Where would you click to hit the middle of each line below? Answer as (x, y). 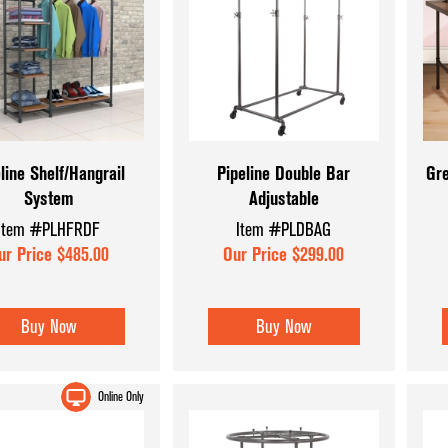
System (48, 198)
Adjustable (283, 198)
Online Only (120, 396)
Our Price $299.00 (284, 255)
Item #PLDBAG (284, 230)
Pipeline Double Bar (284, 173)
